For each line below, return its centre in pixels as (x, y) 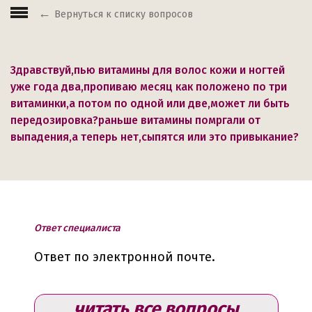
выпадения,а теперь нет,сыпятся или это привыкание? (155, 137)
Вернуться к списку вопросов (124, 14)
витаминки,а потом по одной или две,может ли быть (150, 103)
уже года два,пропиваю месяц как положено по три (149, 87)
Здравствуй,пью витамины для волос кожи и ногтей (148, 70)
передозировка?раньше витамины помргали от (135, 120)
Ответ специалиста (77, 228)
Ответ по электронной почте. (124, 257)
